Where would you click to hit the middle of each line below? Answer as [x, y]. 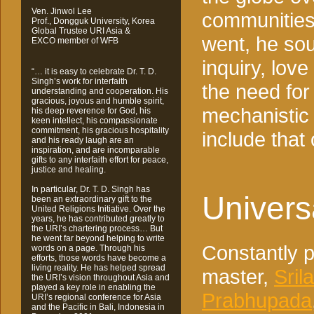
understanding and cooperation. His [100, 91]
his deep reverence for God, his [91, 111]
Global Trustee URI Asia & [83, 31]
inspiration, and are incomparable [96, 150]
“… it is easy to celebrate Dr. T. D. [94, 71]
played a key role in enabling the [94, 287]
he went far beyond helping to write [98, 238]
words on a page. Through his [88, 248]
